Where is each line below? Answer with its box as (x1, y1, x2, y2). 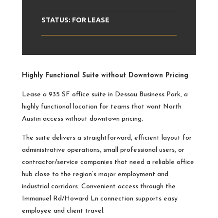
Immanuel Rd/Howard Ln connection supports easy (21, 195, 178, 203)
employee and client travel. (21, 207, 105, 215)
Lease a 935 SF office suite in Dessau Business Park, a (21, 91, 188, 99)
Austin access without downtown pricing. (21, 115, 143, 123)
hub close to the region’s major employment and (21, 171, 168, 179)
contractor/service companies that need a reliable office (21, 159, 194, 166)
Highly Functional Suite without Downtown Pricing (21, 72, 188, 80)
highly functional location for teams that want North (21, 103, 182, 111)
